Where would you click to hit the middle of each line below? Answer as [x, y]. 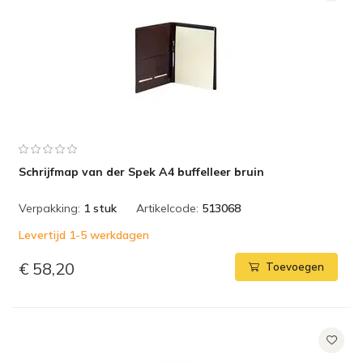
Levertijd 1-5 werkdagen [84, 235]
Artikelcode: [167, 208]
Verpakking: [49, 208]
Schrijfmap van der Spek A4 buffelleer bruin [141, 172]
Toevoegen [295, 267]
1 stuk [100, 208]
